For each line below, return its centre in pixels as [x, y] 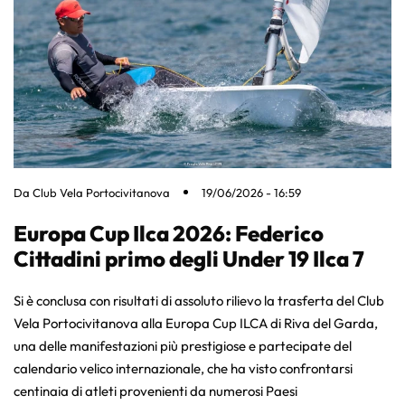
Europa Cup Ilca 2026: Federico [169, 233]
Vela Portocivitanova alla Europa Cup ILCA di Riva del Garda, [196, 323]
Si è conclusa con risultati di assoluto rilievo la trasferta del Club [199, 300]
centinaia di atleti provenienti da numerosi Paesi [155, 391]
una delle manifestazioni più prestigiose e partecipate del [183, 345]
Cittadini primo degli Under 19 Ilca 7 [189, 258]
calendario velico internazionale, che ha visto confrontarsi [183, 368]
